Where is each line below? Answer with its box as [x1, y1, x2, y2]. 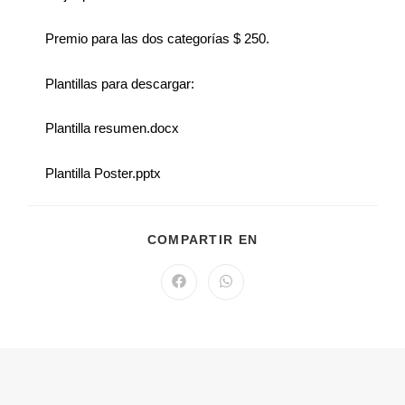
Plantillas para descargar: [45, 75, 194, 91]
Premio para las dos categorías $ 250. [45, 31, 269, 47]
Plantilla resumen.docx [45, 120, 179, 137]
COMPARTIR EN [146, 232, 259, 248]
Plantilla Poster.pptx [45, 165, 161, 181]
